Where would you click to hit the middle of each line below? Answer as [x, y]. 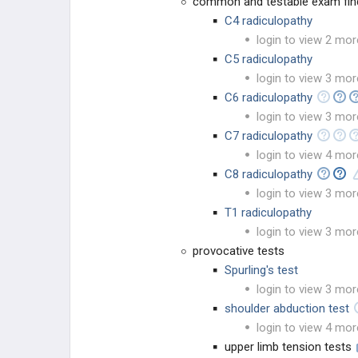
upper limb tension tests [288, 347]
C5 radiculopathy [268, 59]
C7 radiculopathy [270, 136]
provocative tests [239, 251]
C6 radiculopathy [270, 97]
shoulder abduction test [287, 308]
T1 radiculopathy [268, 213]
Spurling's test [261, 270]
